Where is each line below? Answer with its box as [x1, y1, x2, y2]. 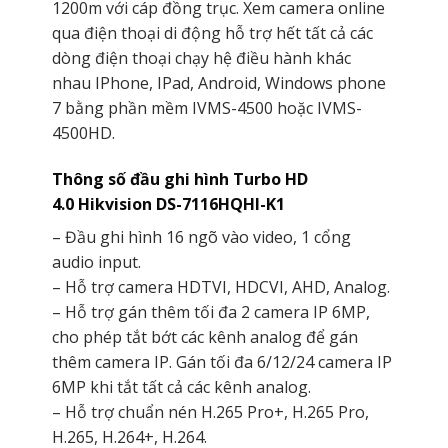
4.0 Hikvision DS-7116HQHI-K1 [51, 192, 285, 215]
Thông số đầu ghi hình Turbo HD [51, 167, 308, 190]
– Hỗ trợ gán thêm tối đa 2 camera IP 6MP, [51, 300, 370, 323]
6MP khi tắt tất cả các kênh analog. [51, 375, 311, 398]
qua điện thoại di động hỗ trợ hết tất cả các [51, 21, 373, 44]
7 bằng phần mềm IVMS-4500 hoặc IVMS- [51, 96, 362, 119]
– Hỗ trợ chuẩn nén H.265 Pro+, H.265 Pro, [51, 400, 369, 423]
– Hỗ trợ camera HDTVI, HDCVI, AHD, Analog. [51, 275, 390, 298]
